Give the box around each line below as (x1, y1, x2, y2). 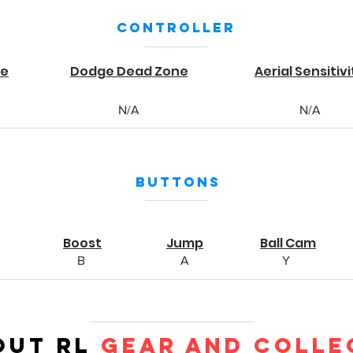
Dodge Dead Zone (69, 62, 188, 80)
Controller (117, 19, 236, 36)
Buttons (135, 173, 221, 191)
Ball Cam (260, 234, 316, 252)
